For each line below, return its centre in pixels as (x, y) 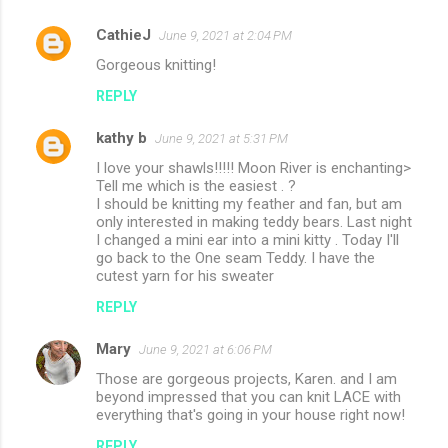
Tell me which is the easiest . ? (196, 186)
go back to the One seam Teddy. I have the (235, 258)
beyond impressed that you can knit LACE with (248, 397)
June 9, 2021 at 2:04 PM (225, 36)
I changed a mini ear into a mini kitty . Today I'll (247, 240)
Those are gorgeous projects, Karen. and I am (246, 379)
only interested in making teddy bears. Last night (254, 222)
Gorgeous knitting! (156, 65)
